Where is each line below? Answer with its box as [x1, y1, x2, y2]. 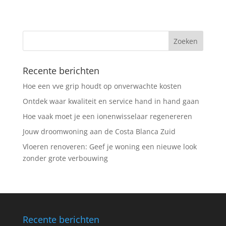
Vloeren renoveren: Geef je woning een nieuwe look [22, 141, 197, 151]
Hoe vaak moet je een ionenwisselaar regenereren [22, 111, 192, 121]
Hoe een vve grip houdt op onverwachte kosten [22, 81, 182, 91]
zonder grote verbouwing [22, 153, 108, 163]
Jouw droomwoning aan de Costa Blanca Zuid [22, 126, 176, 136]
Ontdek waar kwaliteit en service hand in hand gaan [22, 96, 199, 106]
